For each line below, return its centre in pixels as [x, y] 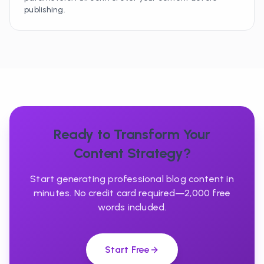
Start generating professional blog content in [132, 179]
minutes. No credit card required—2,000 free [132, 193]
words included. [132, 207]
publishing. [45, 10]
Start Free [127, 250]
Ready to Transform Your [132, 134]
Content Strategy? [132, 153]
